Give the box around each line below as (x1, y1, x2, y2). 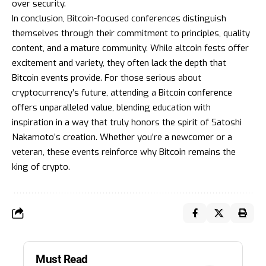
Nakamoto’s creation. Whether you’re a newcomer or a (12, 131, 232, 143)
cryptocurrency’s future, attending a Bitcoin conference (12, 86, 232, 99)
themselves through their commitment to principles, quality (12, 27, 250, 39)
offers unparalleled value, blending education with (12, 101, 211, 113)
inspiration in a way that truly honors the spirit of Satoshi (12, 116, 242, 128)
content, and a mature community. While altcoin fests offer (12, 42, 249, 54)
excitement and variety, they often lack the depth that (12, 56, 226, 69)
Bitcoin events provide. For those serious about (12, 71, 201, 84)
